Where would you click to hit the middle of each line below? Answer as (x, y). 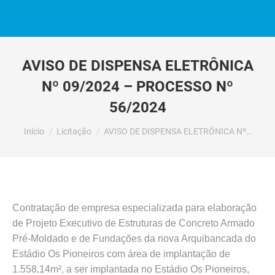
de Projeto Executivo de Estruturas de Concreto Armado (134, 223)
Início (34, 131)
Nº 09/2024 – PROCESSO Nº (137, 87)
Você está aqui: (57, 126)
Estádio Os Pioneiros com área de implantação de (121, 254)
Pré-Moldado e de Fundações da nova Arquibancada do (134, 238)
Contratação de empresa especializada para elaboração (134, 208)
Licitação (74, 131)
